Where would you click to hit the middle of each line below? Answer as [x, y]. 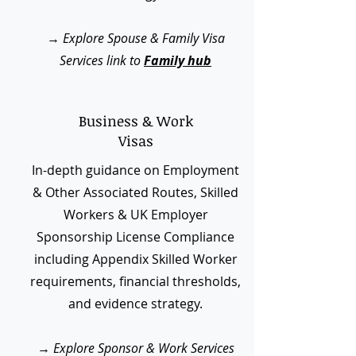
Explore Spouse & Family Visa [143, 38]
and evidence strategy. [135, 304]
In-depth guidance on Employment [135, 170]
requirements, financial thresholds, [135, 281]
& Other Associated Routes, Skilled [135, 192]
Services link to [102, 60]
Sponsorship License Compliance [135, 237]
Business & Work [135, 121]
